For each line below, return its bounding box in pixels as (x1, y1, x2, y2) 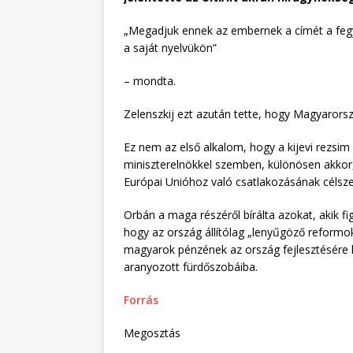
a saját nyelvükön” (124, 40, 220, 56)
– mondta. (124, 73, 176, 89)
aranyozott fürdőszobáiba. (124, 259, 258, 275)
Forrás (124, 292, 158, 308)
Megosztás (124, 325, 180, 341)
